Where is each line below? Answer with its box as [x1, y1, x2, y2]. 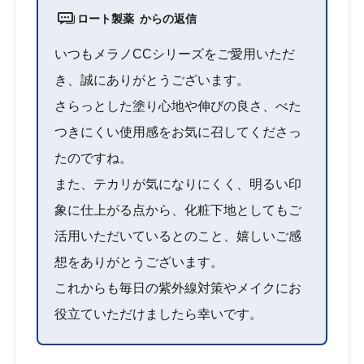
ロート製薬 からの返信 [77, 12, 197, 24]
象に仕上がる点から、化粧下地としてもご [54, 203, 301, 218]
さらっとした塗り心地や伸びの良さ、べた [54, 99, 301, 114]
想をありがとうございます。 [54, 255, 223, 270]
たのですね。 [54, 151, 132, 166]
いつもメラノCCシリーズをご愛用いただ [54, 47, 295, 62]
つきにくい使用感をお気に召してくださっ [54, 125, 301, 140]
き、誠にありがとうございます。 [54, 73, 249, 88]
